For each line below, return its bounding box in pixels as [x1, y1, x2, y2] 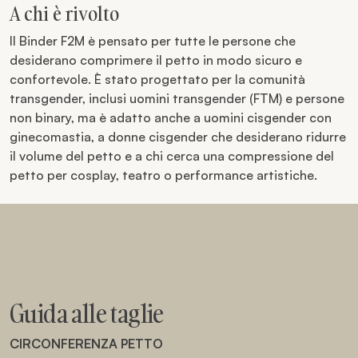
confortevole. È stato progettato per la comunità [10, 71, 305, 87]
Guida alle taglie [10, 297, 164, 330]
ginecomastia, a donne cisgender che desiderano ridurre [10, 129, 346, 145]
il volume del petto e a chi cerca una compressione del [10, 148, 334, 164]
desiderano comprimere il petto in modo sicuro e [10, 52, 302, 68]
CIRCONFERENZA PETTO [10, 336, 163, 352]
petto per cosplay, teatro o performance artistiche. [10, 167, 317, 183]
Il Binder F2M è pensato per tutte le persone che [10, 33, 296, 49]
